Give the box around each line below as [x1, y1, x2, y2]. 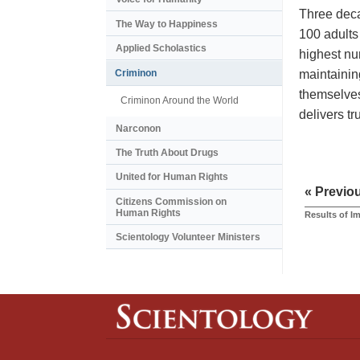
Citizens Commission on [116, 195, 227, 207]
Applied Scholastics [116, 42, 207, 54]
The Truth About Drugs [116, 147, 219, 159]
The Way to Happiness [116, 18, 218, 30]
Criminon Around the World [121, 95, 239, 107]
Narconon [116, 122, 161, 134]
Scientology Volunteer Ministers [116, 231, 260, 243]
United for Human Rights [116, 171, 228, 183]
